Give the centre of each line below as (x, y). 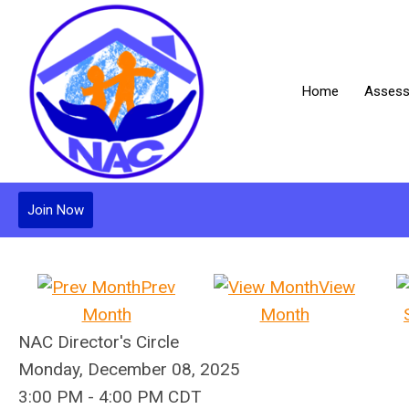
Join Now (56, 210)
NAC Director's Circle (99, 342)
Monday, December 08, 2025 (129, 369)
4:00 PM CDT (150, 397)
